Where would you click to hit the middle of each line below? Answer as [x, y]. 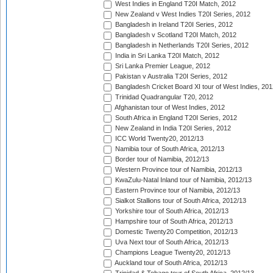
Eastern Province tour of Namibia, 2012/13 [177, 190]
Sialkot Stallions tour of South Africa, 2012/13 [180, 201]
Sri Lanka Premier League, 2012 [162, 66]
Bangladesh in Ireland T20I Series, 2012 [173, 25]
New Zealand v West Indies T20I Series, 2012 [182, 14]
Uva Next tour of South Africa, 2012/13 [171, 242]
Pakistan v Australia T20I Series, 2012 [170, 76]
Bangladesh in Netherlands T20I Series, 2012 [181, 45]
